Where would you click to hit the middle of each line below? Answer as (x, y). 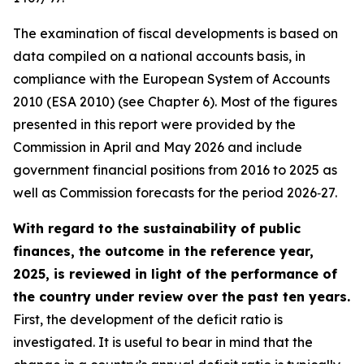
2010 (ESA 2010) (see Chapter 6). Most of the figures (175, 102)
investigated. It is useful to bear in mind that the (163, 342)
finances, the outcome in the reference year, (163, 251)
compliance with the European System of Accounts (171, 79)
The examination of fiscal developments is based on (175, 33)
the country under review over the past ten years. (182, 297)
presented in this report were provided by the (154, 124)
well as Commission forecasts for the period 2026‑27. (175, 193)
